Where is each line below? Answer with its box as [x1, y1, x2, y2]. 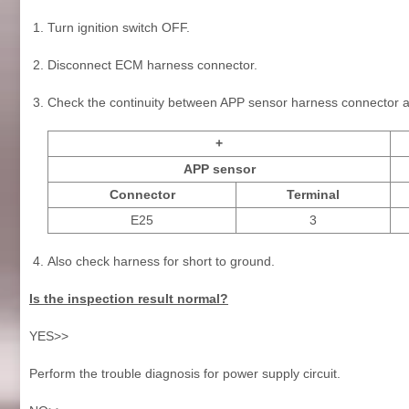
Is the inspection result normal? [29, 290, 228, 306]
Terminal [287, 186, 340, 202]
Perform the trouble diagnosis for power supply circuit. [29, 365, 341, 381]
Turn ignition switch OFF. [47, 19, 190, 35]
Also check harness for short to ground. [47, 253, 275, 268]
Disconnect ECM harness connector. [47, 57, 257, 72]
